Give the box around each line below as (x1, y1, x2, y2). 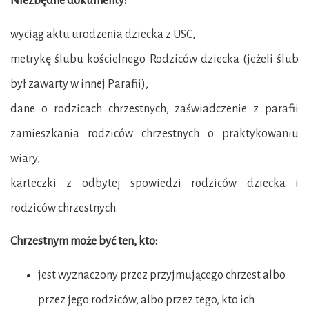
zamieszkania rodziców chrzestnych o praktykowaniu (10, 127, 299, 140)
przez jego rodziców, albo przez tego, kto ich (38, 293, 255, 306)
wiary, (10, 152, 40, 165)
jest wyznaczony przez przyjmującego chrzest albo (38, 268, 286, 281)
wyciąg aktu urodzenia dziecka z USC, (10, 28, 195, 41)
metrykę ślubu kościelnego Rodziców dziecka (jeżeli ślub (10, 52, 299, 66)
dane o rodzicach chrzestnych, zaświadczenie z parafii (10, 102, 299, 115)
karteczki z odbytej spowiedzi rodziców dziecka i (10, 177, 299, 190)
